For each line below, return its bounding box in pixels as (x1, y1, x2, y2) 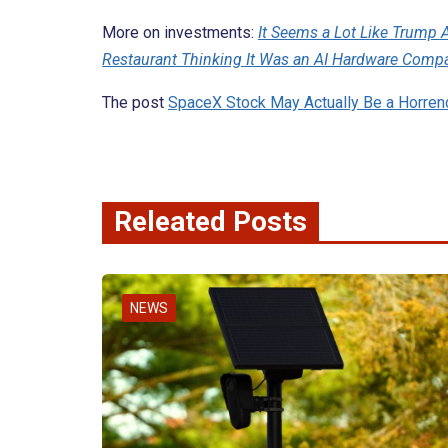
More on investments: (102, 23, 258, 43)
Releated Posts (114, 205, 307, 239)
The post (102, 93, 168, 113)
